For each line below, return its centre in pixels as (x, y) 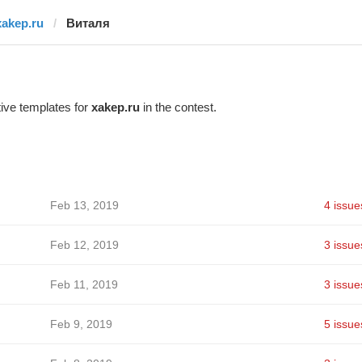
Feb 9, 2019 (81, 324)
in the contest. (178, 107)
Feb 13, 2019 (84, 205)
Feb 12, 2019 (84, 245)
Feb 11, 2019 (84, 284)
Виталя (88, 23)
